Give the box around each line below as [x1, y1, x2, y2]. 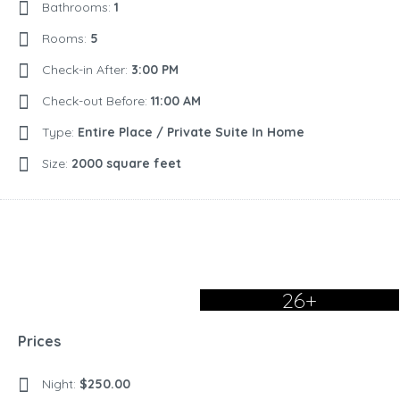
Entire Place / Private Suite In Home [78, 124, 304, 141]
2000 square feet [71, 155, 181, 172]
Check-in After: [42, 62, 131, 79]
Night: [42, 376, 79, 393]
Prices [18, 332, 61, 351]
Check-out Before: [42, 93, 151, 110]
